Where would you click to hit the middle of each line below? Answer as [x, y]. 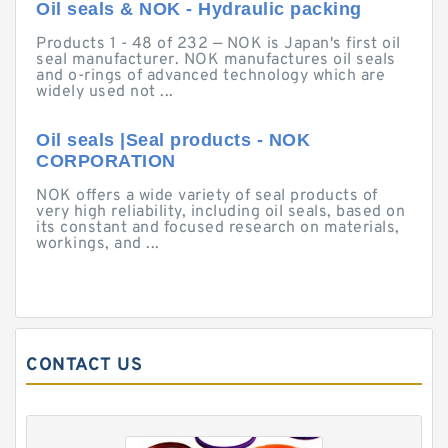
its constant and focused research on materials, [218, 228]
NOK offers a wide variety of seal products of [207, 196]
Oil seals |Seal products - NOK [173, 140]
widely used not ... [105, 92]
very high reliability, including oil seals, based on [220, 212]
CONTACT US [84, 365]
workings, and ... [98, 244]
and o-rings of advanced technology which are [210, 76]
